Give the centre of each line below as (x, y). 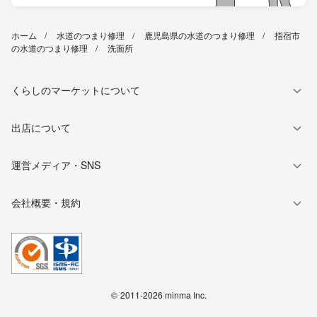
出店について (41, 127)
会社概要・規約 (46, 202)
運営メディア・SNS (56, 165)
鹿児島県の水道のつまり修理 (200, 35)
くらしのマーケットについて (76, 90)
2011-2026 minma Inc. (163, 294)
